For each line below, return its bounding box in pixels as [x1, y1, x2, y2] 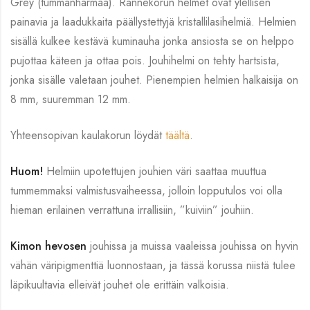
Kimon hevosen [10, 237, 86, 254]
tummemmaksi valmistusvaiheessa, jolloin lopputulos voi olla [10, 182, 282, 199]
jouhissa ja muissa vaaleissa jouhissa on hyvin [86, 237, 298, 254]
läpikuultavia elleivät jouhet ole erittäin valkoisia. [10, 276, 229, 293]
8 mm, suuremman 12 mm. [10, 91, 131, 107]
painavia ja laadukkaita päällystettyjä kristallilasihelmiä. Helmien [10, 13, 296, 30]
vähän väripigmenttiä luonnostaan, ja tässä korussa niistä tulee [10, 257, 295, 273]
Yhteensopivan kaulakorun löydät [10, 127, 165, 143]
